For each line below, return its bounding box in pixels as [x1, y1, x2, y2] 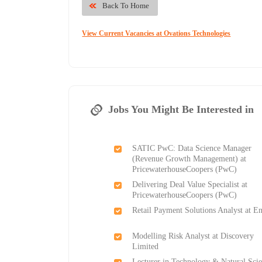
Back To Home [102, 1, 150, 11]
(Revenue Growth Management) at [132, 154, 247, 164]
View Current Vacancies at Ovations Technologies [82, 29, 231, 38]
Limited [132, 242, 159, 251]
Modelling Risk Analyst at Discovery [132, 232, 254, 241]
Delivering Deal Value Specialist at [132, 180, 248, 189]
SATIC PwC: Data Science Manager [132, 144, 252, 153]
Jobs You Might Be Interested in [108, 104, 254, 116]
